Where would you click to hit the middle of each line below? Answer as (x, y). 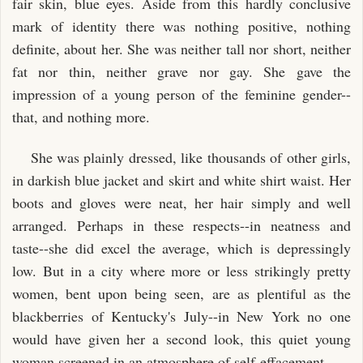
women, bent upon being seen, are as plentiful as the (181, 293)
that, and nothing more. (81, 116)
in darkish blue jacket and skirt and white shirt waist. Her (181, 180)
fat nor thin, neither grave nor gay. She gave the (181, 71)
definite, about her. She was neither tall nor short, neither (181, 48)
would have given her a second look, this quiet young (181, 339)
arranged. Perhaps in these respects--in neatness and (181, 225)
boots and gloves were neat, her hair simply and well (181, 203)
